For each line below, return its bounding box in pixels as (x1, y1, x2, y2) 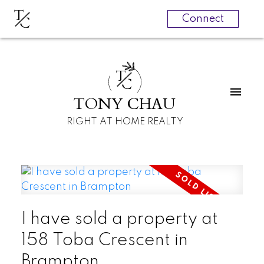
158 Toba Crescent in (21, 231, 188, 249)
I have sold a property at (21, 210, 218, 228)
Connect (181, 14, 224, 24)
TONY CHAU (74, 93, 176, 115)
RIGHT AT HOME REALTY (66, 116, 183, 127)
